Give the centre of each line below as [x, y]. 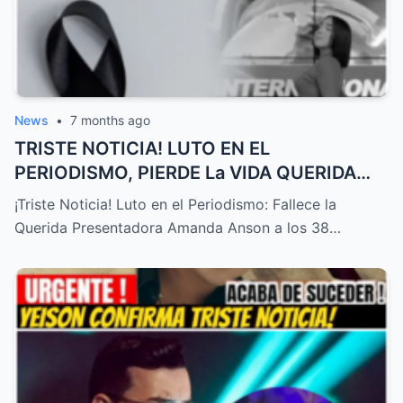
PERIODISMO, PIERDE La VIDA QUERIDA [185, 172]
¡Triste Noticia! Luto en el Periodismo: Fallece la [175, 204]
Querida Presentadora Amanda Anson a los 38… [178, 227]
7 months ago [110, 120]
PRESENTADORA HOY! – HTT [139, 197]
